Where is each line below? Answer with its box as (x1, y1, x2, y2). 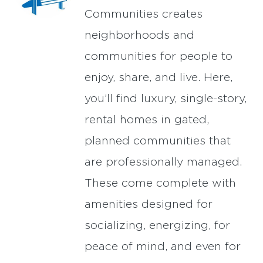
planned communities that (85, 135, 231, 147)
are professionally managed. (85, 156, 242, 168)
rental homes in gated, (85, 114, 209, 126)
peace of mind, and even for (85, 241, 241, 252)
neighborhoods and (85, 29, 194, 41)
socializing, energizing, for (85, 220, 230, 231)
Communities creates (85, 8, 203, 20)
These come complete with (85, 177, 236, 189)
